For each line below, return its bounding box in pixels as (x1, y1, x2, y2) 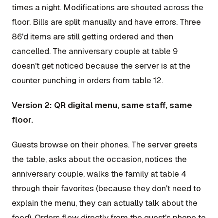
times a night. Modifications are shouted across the (12, 1, 203, 13)
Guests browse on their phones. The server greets (12, 139, 198, 150)
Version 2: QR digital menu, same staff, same (12, 99, 192, 110)
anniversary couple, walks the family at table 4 (12, 168, 186, 180)
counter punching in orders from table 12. (12, 74, 163, 86)
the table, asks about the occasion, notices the (12, 154, 187, 165)
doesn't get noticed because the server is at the (12, 60, 191, 71)
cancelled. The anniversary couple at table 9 (12, 45, 178, 56)
